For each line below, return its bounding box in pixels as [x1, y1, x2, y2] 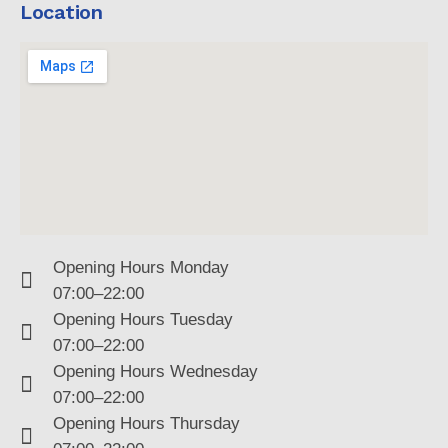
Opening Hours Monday [52, 258, 229, 277]
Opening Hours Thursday [52, 414, 240, 433]
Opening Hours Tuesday [52, 310, 233, 329]
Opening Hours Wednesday [52, 362, 258, 381]
